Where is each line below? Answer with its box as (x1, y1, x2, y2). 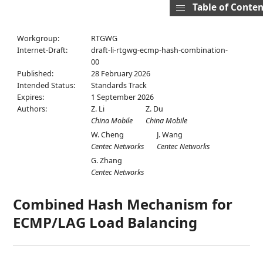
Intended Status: (17, 80, 76, 90)
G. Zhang (91, 156, 123, 166)
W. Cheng (91, 130, 124, 140)
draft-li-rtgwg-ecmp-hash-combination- (91, 45, 228, 55)
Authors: (17, 104, 48, 114)
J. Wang (157, 130, 183, 140)
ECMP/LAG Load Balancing (13, 213, 198, 232)
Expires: (17, 92, 45, 102)
